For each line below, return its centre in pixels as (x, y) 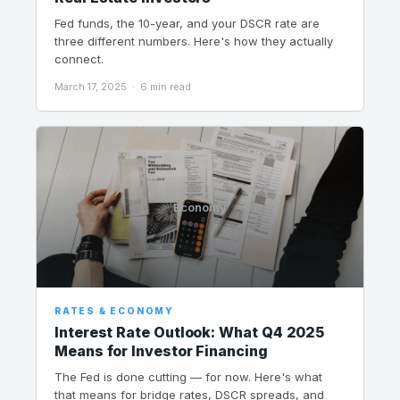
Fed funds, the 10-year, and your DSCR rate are (187, 23)
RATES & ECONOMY (114, 311)
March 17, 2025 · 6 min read (123, 87)
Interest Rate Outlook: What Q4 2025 (190, 332)
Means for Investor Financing (161, 351)
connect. (79, 59)
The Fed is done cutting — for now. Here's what (188, 377)
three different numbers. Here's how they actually (194, 41)
